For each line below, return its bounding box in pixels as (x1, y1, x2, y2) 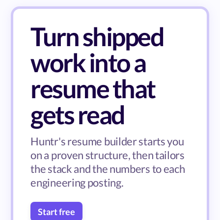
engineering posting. (30, 176, 124, 190)
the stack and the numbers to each (30, 162, 185, 176)
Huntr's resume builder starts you (30, 135, 184, 148)
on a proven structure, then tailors (30, 148, 185, 162)
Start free (38, 206, 76, 218)
